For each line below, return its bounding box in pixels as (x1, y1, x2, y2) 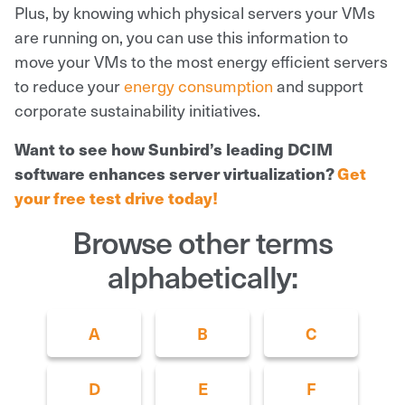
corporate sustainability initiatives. (14, 98, 260, 121)
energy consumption (124, 73, 273, 97)
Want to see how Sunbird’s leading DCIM (14, 137, 333, 160)
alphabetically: (108, 253, 297, 297)
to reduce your (14, 73, 124, 97)
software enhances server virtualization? (14, 161, 337, 184)
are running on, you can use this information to (14, 24, 348, 48)
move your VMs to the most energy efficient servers (14, 49, 388, 72)
